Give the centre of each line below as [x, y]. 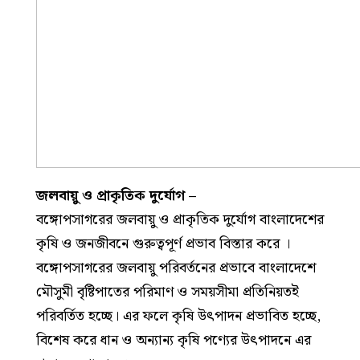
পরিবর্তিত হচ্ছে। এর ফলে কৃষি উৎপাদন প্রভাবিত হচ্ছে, [178, 316]
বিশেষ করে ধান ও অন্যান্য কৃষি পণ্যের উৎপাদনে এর [174, 340]
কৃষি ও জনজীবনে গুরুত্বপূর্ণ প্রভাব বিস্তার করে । [163, 243]
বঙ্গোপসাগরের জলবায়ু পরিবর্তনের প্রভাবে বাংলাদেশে [176, 268]
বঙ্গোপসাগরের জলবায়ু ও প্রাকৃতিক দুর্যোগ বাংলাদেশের [180, 219]
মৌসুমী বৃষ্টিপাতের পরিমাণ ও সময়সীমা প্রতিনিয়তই [168, 292]
